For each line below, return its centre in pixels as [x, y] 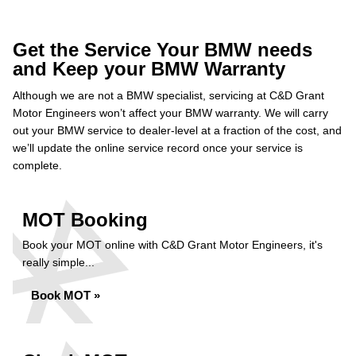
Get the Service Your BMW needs [163, 50]
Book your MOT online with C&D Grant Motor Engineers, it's [172, 245]
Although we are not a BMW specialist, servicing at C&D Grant [168, 95]
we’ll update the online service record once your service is [158, 148]
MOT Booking [85, 220]
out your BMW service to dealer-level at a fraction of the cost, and [177, 130]
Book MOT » [66, 295]
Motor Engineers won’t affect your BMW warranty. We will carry [170, 113]
